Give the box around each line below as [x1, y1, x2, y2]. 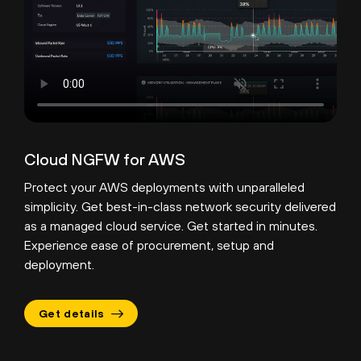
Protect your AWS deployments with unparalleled [24, 180, 305, 194]
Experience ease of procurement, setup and [24, 238, 274, 252]
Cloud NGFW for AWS [24, 150, 185, 168]
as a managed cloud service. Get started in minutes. [24, 218, 317, 233]
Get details [39, 306, 105, 320]
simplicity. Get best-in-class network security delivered [24, 199, 336, 214]
